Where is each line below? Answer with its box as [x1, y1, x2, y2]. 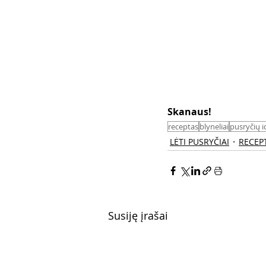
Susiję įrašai [108, 208, 168, 223]
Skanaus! [167, 105, 214, 119]
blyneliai [199, 121, 229, 132]
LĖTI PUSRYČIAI [170, 136, 229, 148]
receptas [168, 121, 198, 132]
